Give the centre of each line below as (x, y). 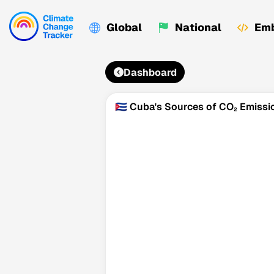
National (198, 27)
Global (124, 27)
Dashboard (150, 72)
